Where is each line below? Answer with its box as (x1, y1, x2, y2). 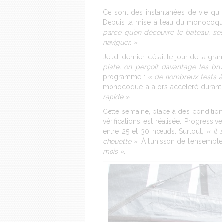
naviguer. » (103, 38, 137, 46)
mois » (103, 147, 124, 155)
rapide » (103, 92, 129, 101)
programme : (103, 72, 148, 81)
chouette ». (103, 137, 139, 145)
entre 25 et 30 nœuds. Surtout (103, 127, 202, 135)
